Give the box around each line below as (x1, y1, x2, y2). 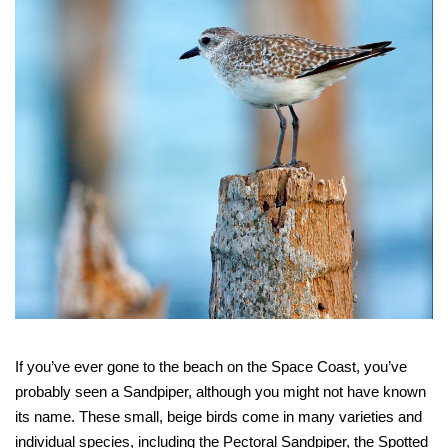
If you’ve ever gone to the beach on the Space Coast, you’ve (15, 357, 407, 375)
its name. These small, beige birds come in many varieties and (15, 407, 422, 425)
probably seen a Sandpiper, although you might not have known (15, 382, 426, 400)
